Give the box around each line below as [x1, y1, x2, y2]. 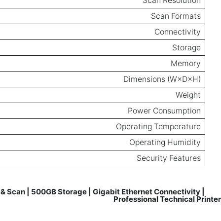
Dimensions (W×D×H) [123, 74, 201, 84]
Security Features [137, 153, 201, 163]
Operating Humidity [129, 137, 201, 147]
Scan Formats [151, 11, 201, 21]
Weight [176, 90, 201, 100]
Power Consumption [128, 106, 201, 115]
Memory [171, 58, 201, 68]
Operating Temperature [116, 121, 201, 131]
